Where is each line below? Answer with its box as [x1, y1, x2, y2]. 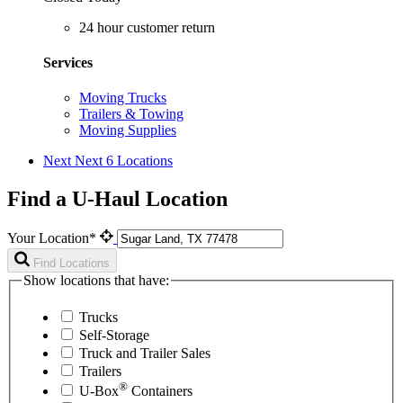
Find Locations [33, 255, 110, 270]
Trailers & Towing [79, 106, 184, 122]
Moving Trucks [79, 90, 166, 106]
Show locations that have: [23, 272, 169, 288]
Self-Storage [79, 327, 149, 344]
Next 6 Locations [75, 153, 173, 169]
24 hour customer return [79, 19, 215, 35]
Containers [128, 383, 193, 399]
